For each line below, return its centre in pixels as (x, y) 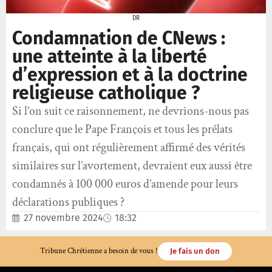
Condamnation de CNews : (119, 39)
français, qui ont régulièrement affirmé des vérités (129, 148)
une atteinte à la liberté (110, 57)
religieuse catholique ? (106, 93)
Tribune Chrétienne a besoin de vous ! (99, 251)
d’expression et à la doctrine (130, 75)
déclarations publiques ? (68, 202)
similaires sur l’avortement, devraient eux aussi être (132, 166)
